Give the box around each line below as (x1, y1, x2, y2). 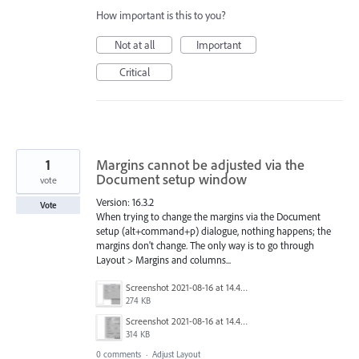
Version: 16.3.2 (96, 196, 154, 209)
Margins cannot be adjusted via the (96, 155, 305, 175)
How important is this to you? (96, 8, 226, 23)
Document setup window (96, 170, 247, 189)
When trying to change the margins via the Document (96, 210, 321, 224)
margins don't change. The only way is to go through (96, 239, 314, 252)
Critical (119, 65, 150, 80)
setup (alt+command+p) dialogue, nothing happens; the (96, 224, 331, 238)
